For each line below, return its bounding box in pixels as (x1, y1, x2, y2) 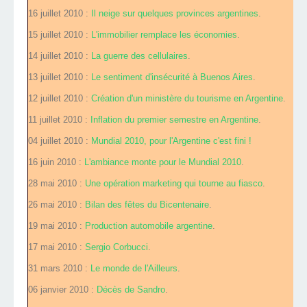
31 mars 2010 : (28, 263, 90, 274)
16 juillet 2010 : (28, 8, 91, 19)
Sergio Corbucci (85, 242, 148, 253)
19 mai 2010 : (28, 221, 85, 232)
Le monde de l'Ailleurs (90, 263, 177, 274)
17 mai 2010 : (28, 242, 85, 253)
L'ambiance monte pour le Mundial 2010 (84, 157, 241, 168)
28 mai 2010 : (28, 178, 85, 189)
